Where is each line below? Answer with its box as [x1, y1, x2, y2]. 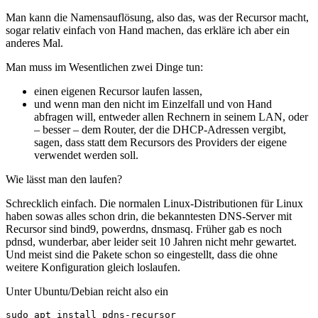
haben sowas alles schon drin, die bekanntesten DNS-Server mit [6, 210, 292, 223]
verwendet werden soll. [34, 149, 138, 162]
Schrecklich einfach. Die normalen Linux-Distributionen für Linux [6, 197, 303, 210]
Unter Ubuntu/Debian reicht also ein [6, 285, 168, 298]
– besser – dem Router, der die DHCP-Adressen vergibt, [34, 124, 286, 136]
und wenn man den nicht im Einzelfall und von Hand [34, 98, 272, 111]
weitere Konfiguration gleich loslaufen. [6, 261, 180, 274]
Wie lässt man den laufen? [6, 173, 122, 186]
